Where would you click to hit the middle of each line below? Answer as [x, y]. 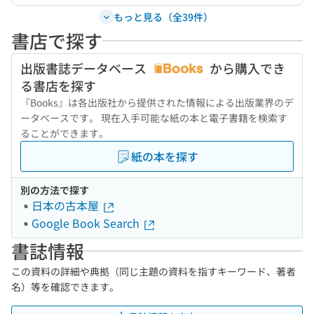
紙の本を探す [165, 156]
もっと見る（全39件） [163, 16]
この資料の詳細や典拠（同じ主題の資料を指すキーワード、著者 [153, 271]
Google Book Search [87, 223]
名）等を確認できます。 [65, 287]
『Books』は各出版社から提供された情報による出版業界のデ [157, 102]
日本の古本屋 [67, 205]
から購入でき [246, 68]
